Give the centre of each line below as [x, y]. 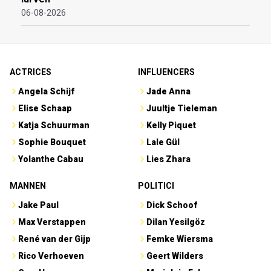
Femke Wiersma [180, 239]
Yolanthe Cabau [51, 159]
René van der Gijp [54, 239]
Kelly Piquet [171, 126]
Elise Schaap [45, 109]
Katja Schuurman [54, 126]
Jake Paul [38, 205]
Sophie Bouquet [52, 142]
